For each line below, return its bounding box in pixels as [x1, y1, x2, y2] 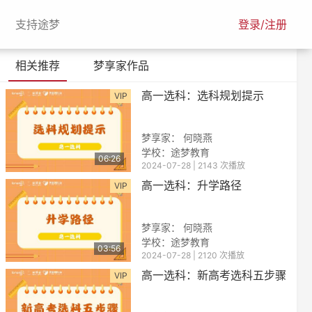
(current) [58, 17, 105, 31]
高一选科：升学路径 [141, 178, 242, 192]
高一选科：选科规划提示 [141, 88, 264, 102]
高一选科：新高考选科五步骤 [141, 267, 286, 282]
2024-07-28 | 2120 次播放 [141, 249, 244, 260]
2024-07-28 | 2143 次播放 [141, 159, 245, 171]
